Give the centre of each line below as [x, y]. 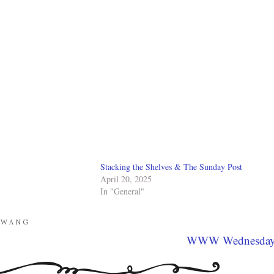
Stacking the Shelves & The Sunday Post [172, 166]
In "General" [123, 191]
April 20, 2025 [126, 179]
